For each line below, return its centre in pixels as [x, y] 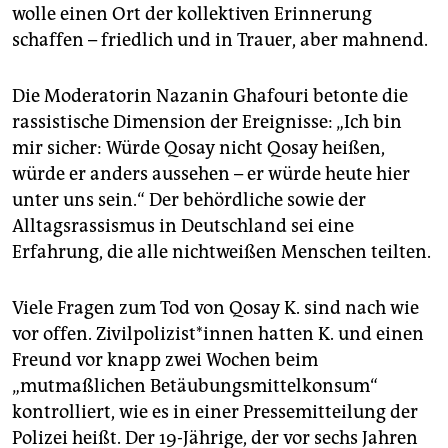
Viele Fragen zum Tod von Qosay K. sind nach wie [215, 308]
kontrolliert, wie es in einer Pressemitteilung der [215, 412]
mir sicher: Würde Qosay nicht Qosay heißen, [198, 148]
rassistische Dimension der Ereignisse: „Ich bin [207, 122]
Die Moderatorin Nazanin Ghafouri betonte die [210, 96]
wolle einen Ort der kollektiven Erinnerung [192, 14]
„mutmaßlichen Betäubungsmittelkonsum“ [195, 386]
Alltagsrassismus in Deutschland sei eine [183, 226]
